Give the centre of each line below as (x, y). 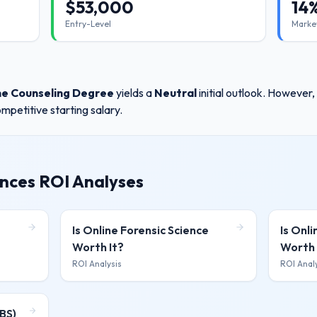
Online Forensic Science (146, 230)
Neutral (175, 93)
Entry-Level (88, 24)
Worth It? (98, 247)
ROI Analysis (97, 264)
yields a (133, 93)
